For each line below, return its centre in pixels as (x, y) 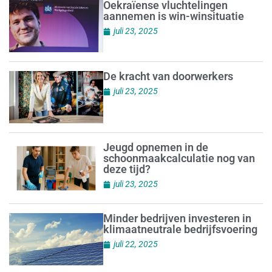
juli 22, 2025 (135, 244)
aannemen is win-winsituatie (173, 16)
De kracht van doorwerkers (168, 76)
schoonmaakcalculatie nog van (179, 158)
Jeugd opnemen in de (155, 148)
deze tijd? (127, 169)
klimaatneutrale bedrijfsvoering (180, 229)
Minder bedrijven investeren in (177, 219)
